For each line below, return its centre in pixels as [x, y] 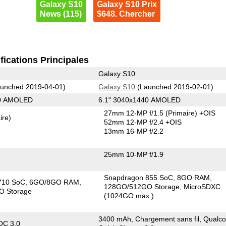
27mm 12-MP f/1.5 [135, 113]
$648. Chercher [126, 14]
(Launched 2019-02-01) [174, 87]
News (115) [61, 14]
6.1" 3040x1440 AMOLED [139, 100]
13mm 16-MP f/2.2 [134, 131]
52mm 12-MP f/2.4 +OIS [143, 122]
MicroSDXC [202, 186]
